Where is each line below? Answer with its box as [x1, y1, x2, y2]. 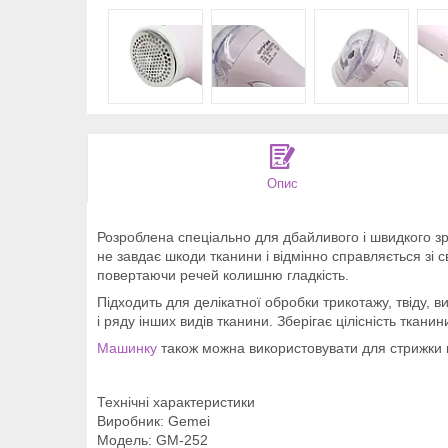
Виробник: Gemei [97, 412, 210, 429]
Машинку [97, 339, 157, 356]
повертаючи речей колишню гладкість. [97, 266, 349, 283]
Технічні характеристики [97, 393, 255, 410]
